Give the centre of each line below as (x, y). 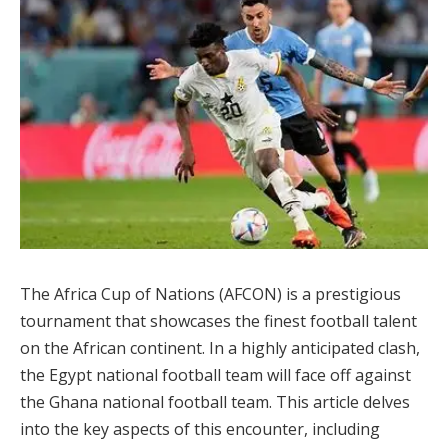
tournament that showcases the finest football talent (218, 320)
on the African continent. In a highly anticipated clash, (220, 347)
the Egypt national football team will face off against (215, 374)
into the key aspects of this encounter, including (200, 428)
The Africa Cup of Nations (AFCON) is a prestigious (210, 293)
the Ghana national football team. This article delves (215, 401)
